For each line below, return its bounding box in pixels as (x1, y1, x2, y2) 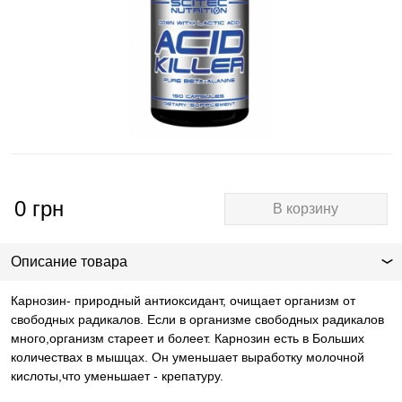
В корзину (273, 201, 339, 217)
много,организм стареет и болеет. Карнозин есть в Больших (11, 331, 364, 346)
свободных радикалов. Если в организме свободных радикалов (11, 312, 384, 328)
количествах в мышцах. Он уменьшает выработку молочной (11, 350, 364, 365)
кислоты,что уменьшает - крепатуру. (11, 369, 223, 384)
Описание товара (11, 254, 127, 270)
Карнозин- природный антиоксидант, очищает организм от (11, 293, 355, 309)
